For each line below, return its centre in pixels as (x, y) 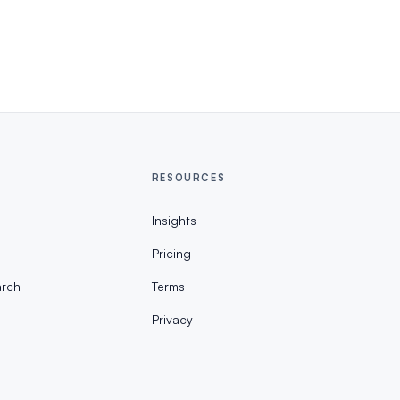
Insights (174, 220)
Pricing (171, 253)
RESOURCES (188, 178)
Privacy (172, 319)
